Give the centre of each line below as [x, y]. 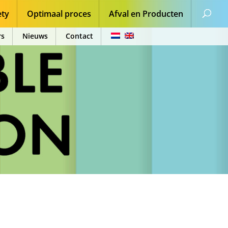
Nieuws [35, 36]
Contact [79, 36]
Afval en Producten [146, 14]
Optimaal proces [59, 14]
